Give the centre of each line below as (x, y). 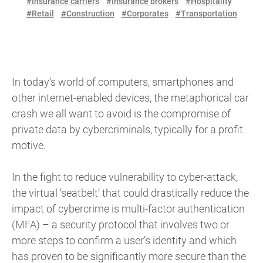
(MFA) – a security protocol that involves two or (121, 224)
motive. (29, 145)
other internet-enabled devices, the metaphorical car (130, 97)
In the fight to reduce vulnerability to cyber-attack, (125, 177)
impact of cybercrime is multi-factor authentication (128, 208)
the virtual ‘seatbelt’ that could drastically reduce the (130, 193)
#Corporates (145, 13)
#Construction (87, 13)
